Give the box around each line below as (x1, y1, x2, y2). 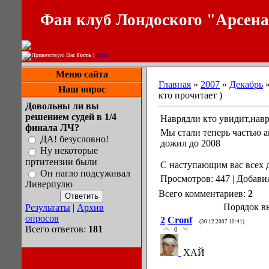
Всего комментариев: (159, 189, 248, 199)
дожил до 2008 (160, 138, 220, 148)
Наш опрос (58, 84, 106, 94)
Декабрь (229, 79, 263, 89)
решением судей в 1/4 (25, 112, 116, 122)
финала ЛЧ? (25, 122, 79, 133)
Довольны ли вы (25, 101, 99, 111)
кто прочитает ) (159, 90, 222, 100)
